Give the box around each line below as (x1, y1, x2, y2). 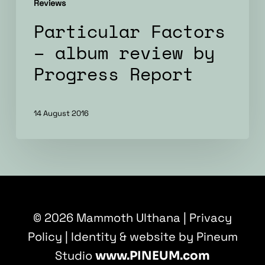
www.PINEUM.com (95, 248, 210, 263)
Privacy (189, 210, 232, 225)
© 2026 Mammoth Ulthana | (33, 210, 189, 225)
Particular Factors (33, 18, 225, 45)
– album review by (33, 39, 215, 66)
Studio (55, 248, 95, 263)
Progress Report (33, 60, 193, 88)
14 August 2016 (33, 108, 89, 118)
